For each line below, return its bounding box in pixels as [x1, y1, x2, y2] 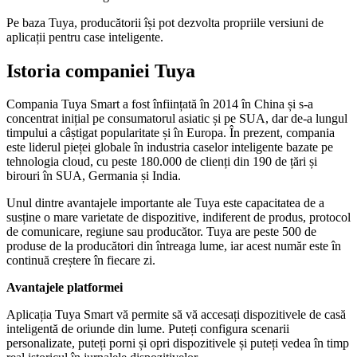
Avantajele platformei [6, 280, 123, 295]
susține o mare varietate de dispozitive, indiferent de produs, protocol [6, 210, 351, 225]
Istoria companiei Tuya [6, 60, 195, 81]
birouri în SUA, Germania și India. [6, 169, 181, 183]
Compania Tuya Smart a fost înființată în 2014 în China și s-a [6, 97, 313, 112]
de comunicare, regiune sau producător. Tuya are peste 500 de [6, 225, 316, 239]
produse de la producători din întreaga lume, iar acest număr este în [6, 239, 341, 253]
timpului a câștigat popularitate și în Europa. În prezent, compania [6, 126, 335, 140]
